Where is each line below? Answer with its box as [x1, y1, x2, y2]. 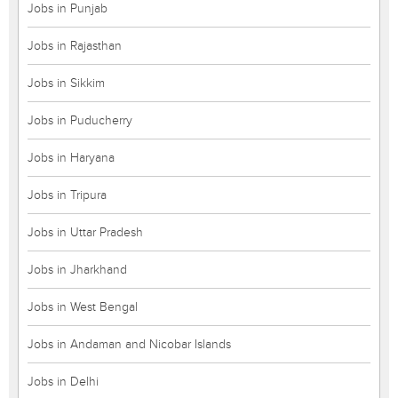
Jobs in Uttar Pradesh [28, 225, 143, 240]
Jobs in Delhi [28, 374, 99, 389]
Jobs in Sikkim [28, 76, 105, 91]
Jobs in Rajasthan [28, 38, 122, 53]
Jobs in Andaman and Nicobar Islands [28, 337, 231, 352]
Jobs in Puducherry [28, 113, 132, 128]
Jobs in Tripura [28, 187, 107, 203]
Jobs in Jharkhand [28, 262, 127, 277]
